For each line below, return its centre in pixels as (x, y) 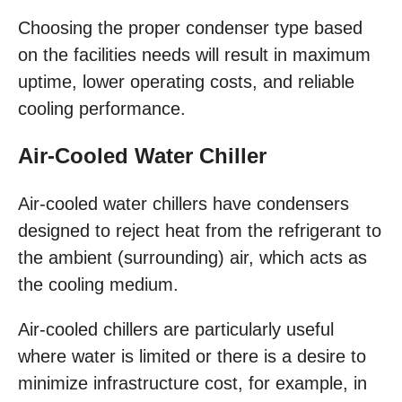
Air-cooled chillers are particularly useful (176, 330)
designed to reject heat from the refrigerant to (200, 231)
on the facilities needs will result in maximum (194, 55)
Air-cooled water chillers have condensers (184, 204)
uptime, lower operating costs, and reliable (186, 82)
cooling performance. (102, 109)
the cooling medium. (98, 285)
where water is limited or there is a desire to (192, 357)
